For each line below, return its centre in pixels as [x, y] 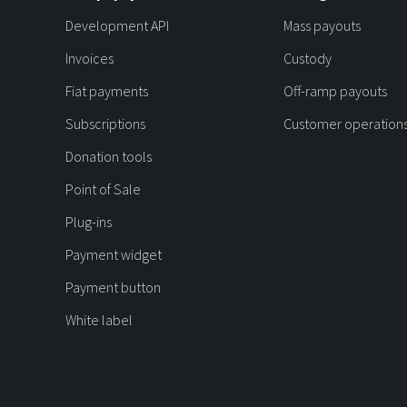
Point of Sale [103, 189]
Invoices [89, 58]
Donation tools [109, 156]
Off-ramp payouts [335, 90]
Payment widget [114, 254]
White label [99, 319]
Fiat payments [107, 90]
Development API [117, 25]
